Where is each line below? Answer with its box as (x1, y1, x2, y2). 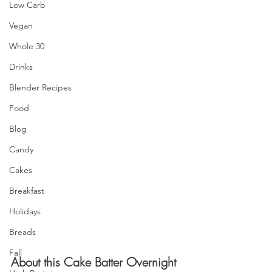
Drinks (9, 61, 33, 72)
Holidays (9, 206, 41, 217)
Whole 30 (9, 41, 44, 52)
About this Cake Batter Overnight (11, 253, 180, 270)
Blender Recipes (9, 82, 72, 93)
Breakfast (9, 185, 44, 196)
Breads (9, 226, 36, 237)
